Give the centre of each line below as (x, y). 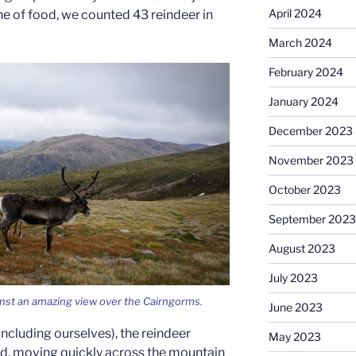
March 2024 (300, 42)
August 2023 (302, 248)
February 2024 (306, 72)
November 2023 (311, 160)
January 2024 (303, 101)
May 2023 (294, 336)
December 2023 (310, 130)
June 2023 (295, 307)
